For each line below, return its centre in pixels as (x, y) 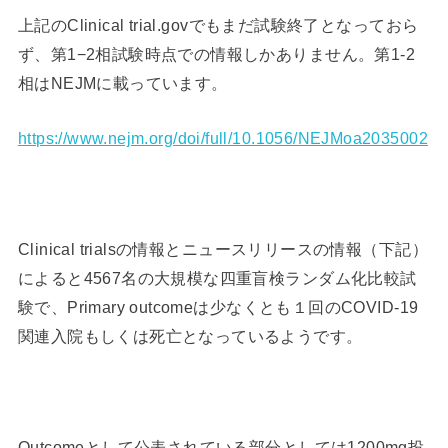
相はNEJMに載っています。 (122, 82)
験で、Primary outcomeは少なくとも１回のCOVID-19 (218, 306)
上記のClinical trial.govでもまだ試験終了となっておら (218, 24)
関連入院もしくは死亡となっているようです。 (190, 335)
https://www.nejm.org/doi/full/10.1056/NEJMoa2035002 (222, 138)
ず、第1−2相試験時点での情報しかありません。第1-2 (216, 53)
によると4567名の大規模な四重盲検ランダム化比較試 (217, 277)
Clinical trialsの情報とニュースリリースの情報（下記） (222, 248)
